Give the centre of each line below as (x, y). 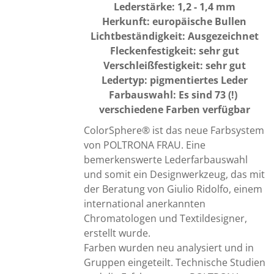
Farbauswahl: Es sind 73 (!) (173, 94)
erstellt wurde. (117, 233)
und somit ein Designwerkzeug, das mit (174, 174)
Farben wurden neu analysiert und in (168, 247)
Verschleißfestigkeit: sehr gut (174, 65)
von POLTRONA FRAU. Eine (144, 145)
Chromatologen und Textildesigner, (165, 218)
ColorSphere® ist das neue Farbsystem (174, 130)
